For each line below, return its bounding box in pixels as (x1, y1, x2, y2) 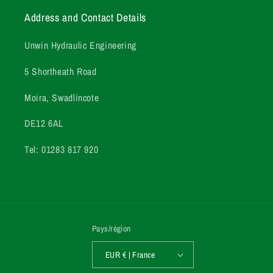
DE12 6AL (24, 117, 64, 130)
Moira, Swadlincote (24, 91, 99, 104)
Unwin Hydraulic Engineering (24, 39, 137, 52)
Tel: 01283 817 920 (24, 143, 99, 157)
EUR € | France (122, 249, 155, 260)
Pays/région (92, 223, 131, 235)
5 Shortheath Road (24, 65, 97, 78)
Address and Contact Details (24, 10, 146, 25)
